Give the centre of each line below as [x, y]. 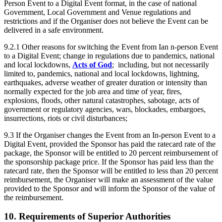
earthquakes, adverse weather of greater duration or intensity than [106, 82]
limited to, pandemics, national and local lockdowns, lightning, [102, 73]
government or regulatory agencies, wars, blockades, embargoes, [105, 109]
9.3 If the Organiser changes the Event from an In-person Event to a [110, 135]
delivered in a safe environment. [54, 30]
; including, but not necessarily [161, 64]
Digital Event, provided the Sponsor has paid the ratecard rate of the [110, 144]
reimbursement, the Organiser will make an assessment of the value [109, 179]
